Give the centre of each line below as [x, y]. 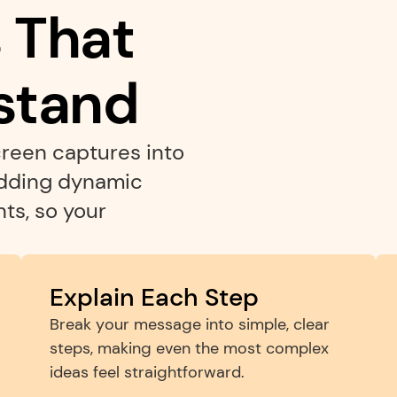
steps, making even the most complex [189, 348]
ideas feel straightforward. [147, 372]
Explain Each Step [154, 297]
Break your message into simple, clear [190, 324]
